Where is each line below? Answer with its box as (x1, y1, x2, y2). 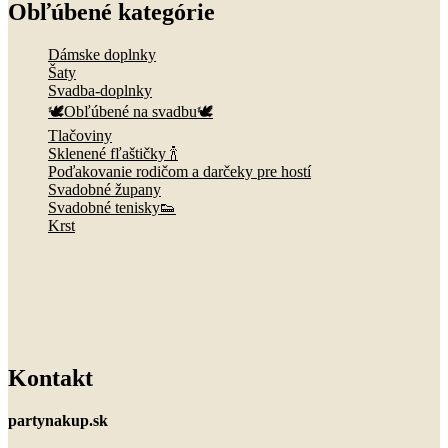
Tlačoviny (48, 126, 112, 144)
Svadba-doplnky (48, 81, 152, 99)
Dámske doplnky (48, 45, 156, 63)
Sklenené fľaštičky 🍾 (48, 144, 178, 162)
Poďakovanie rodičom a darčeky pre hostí (48, 162, 311, 180)
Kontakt (8, 365, 93, 392)
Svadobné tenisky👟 (48, 198, 176, 216)
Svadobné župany (48, 180, 161, 198)
